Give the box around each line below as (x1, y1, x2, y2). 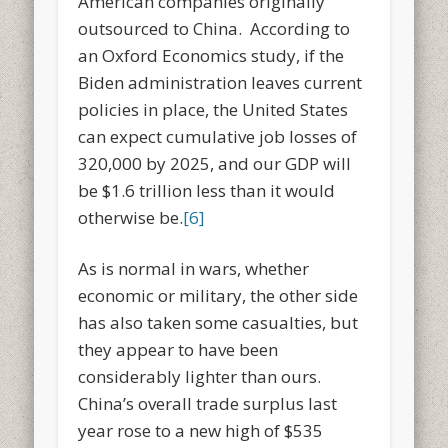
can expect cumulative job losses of (78, 124, 358, 148)
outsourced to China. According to (78, 16, 351, 40)
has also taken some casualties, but (78, 310, 359, 334)
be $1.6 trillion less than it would (78, 178, 336, 202)
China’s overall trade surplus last (78, 391, 338, 415)
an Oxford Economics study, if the (78, 43, 345, 67)
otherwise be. (78, 205, 184, 229)
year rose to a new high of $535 (78, 418, 324, 442)
